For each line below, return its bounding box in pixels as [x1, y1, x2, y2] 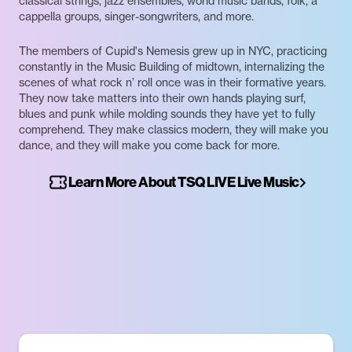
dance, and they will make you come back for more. [19, 138, 280, 152]
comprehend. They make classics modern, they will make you [19, 123, 328, 137]
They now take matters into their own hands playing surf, [19, 91, 306, 105]
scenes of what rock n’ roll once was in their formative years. [19, 75, 326, 90]
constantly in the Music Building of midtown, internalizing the [19, 60, 324, 74]
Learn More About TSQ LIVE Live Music [68, 173, 299, 191]
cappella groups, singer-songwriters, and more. [19, 9, 254, 24]
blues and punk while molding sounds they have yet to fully [19, 107, 315, 121]
